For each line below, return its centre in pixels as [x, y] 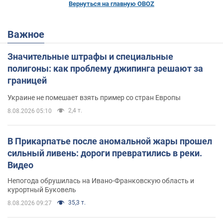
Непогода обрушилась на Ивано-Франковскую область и [101, 180]
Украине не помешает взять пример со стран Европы [94, 97]
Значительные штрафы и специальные [90, 56]
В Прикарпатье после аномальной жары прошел [110, 141]
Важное [29, 34]
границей [27, 80]
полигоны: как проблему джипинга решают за [105, 68]
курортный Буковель [42, 189]
